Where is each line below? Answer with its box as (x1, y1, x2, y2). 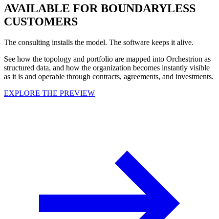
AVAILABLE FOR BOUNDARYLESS (4, 2, 196, 15)
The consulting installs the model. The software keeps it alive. (4, 38, 194, 47)
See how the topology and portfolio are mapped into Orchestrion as (4, 55, 211, 64)
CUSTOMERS (4, 15, 78, 28)
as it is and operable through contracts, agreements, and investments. (4, 72, 214, 81)
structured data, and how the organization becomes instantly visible (4, 64, 210, 72)
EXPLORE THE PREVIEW (4, 89, 95, 98)
